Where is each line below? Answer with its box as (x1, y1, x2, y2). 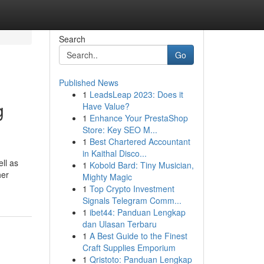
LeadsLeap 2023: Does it (89, 88, 183, 100)
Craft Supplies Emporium (82, 242, 176, 253)
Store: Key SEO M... (82, 124, 157, 136)
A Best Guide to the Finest (89, 230, 187, 242)
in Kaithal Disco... (82, 147, 147, 159)
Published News (58, 77, 118, 88)
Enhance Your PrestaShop (89, 112, 188, 124)
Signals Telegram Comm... (82, 194, 181, 206)
